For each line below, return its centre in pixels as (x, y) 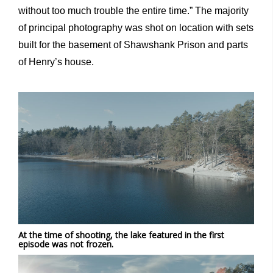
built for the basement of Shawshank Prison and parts (133, 44)
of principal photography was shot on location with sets (136, 27)
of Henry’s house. (56, 62)
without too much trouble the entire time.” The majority (133, 10)
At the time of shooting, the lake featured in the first (121, 235)
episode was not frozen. (67, 244)
